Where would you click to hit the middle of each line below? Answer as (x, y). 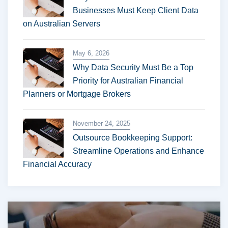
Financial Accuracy (57, 164)
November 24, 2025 (102, 123)
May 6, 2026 (91, 53)
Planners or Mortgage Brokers (77, 94)
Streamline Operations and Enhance (138, 151)
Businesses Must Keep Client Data (136, 10)
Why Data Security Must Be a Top (133, 67)
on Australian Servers (62, 24)
